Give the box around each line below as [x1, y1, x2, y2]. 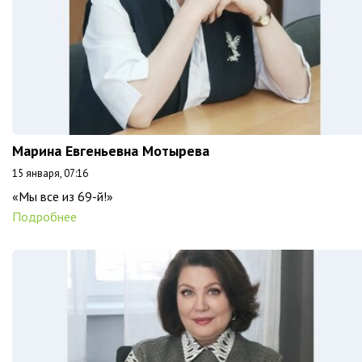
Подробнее [12, 208, 77, 225]
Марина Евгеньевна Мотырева [12, 141, 209, 161]
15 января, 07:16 [12, 166, 88, 181]
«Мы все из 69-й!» [12, 188, 113, 205]
